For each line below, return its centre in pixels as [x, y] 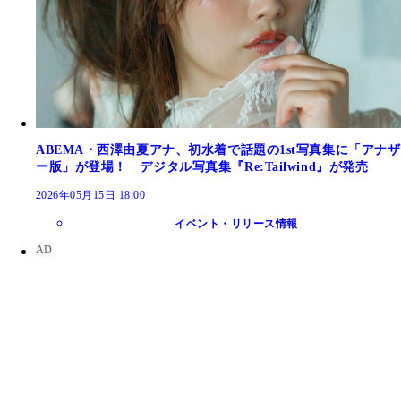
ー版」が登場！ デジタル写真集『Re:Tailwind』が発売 [202, 167]
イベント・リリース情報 [236, 224]
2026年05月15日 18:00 [91, 196]
